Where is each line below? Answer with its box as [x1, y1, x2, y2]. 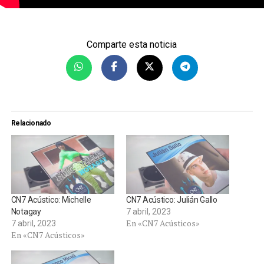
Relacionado [11, 118, 52, 127]
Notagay [11, 207, 41, 217]
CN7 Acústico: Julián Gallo [126, 195, 217, 205]
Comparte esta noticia [87, 38, 177, 50]
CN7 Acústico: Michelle [11, 195, 91, 205]
